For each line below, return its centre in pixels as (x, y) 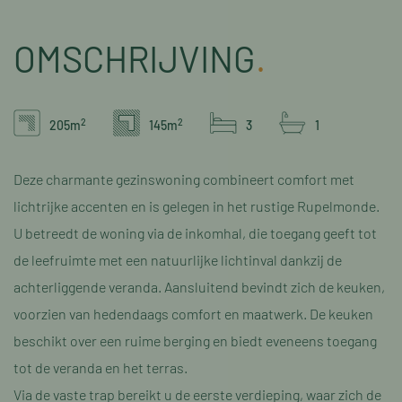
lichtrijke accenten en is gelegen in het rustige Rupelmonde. (197, 206)
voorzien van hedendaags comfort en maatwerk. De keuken (193, 314)
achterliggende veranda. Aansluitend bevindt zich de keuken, (199, 287)
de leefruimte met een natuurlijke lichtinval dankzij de (178, 260)
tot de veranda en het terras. (100, 367)
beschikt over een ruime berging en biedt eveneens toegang (195, 341)
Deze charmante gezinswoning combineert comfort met (184, 179)
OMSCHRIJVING (135, 58)
